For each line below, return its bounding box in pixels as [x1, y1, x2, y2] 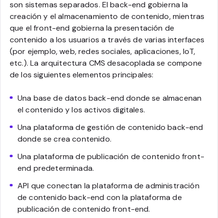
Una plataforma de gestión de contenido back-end [18, 122, 203, 132]
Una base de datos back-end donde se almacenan [18, 92, 202, 103]
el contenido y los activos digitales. [18, 104, 145, 115]
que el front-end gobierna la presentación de [10, 22, 175, 33]
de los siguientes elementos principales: [10, 69, 154, 80]
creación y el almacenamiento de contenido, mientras [10, 11, 205, 21]
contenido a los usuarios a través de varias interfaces [10, 34, 205, 45]
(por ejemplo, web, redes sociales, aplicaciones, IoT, [10, 46, 196, 56]
